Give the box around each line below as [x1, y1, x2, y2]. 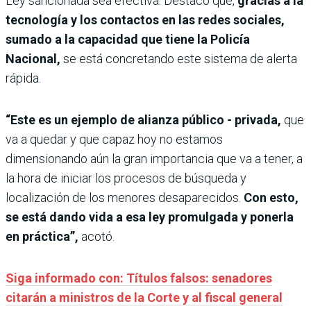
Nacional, [6, 51, 60, 66]
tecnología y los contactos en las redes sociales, [6, 12, 285, 27]
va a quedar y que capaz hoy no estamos [6, 131, 223, 146]
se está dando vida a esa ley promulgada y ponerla [6, 209, 294, 224]
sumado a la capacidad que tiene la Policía [6, 31, 250, 47]
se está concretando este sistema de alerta [60, 51, 297, 66]
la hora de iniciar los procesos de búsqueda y [6, 170, 246, 185]
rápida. [6, 70, 41, 85]
